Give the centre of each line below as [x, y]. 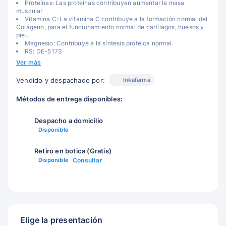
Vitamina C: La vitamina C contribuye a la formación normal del [116, 19]
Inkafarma [137, 80]
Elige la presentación [62, 220]
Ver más [29, 62]
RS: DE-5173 [44, 51]
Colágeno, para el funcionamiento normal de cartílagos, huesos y [110, 27]
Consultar [88, 160]
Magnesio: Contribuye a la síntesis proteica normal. [99, 43]
